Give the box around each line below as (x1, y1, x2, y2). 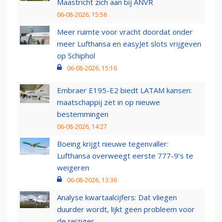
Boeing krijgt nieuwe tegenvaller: (57, 139, 168, 149)
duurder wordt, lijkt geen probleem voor (57, 204, 195, 215)
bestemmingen (57, 109, 109, 119)
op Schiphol (57, 51, 95, 61)
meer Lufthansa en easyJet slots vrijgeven (57, 39, 201, 49)
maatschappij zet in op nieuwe (57, 97, 160, 108)
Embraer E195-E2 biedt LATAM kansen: (57, 85, 192, 96)
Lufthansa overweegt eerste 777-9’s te (57, 151, 193, 161)
